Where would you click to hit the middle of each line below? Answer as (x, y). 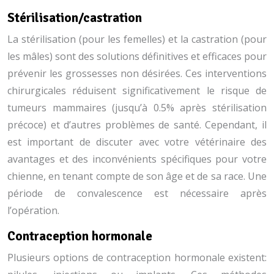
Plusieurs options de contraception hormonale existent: (137, 257)
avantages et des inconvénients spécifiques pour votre (137, 159)
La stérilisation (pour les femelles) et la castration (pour (137, 39)
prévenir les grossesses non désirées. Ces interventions (137, 73)
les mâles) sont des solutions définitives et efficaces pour (137, 56)
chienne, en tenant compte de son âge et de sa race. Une (137, 176)
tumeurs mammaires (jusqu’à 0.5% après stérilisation (137, 108)
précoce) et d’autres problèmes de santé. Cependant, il (137, 125)
